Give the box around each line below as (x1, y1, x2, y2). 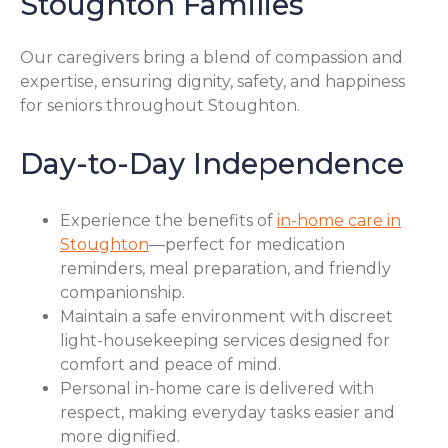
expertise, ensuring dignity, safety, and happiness (20, 71, 405, 91)
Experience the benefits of (60, 211, 277, 231)
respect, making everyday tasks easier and (60, 403, 395, 423)
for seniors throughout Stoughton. (20, 95, 300, 115)
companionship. (60, 283, 185, 303)
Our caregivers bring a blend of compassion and (20, 47, 403, 67)
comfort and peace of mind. (60, 355, 281, 375)
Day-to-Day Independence (20, 145, 404, 181)
